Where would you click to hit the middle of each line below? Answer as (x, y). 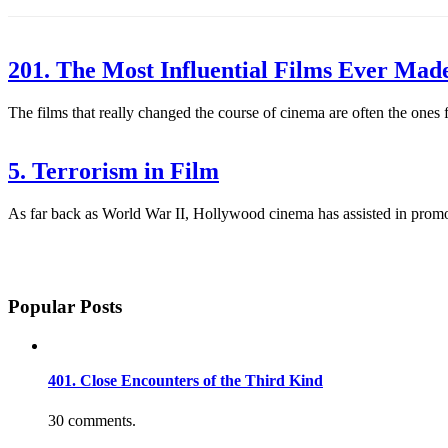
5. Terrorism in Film (113, 170)
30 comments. (92, 420)
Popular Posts (65, 307)
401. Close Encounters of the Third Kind (185, 381)
